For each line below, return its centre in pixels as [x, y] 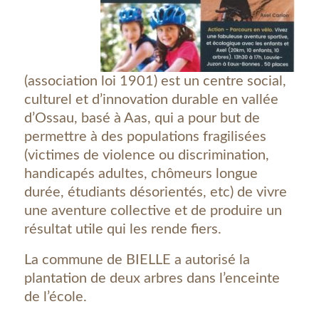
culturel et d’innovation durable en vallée [151, 100]
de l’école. [55, 297]
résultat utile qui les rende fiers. [122, 229]
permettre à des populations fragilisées [145, 137]
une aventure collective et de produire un [153, 211]
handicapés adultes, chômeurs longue [141, 174]
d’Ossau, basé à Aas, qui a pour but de [142, 118]
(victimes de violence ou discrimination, [146, 155]
